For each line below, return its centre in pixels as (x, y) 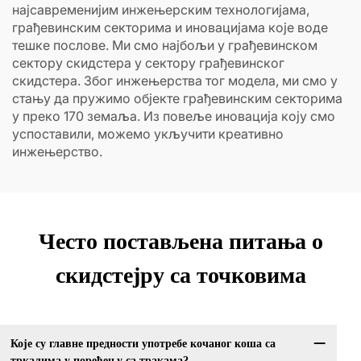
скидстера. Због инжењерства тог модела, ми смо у (175, 81)
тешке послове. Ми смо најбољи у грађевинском (165, 45)
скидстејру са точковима (180, 275)
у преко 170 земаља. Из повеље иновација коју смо (174, 116)
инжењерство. (57, 151)
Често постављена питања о (180, 241)
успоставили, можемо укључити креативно (148, 134)
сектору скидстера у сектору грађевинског (148, 63)
